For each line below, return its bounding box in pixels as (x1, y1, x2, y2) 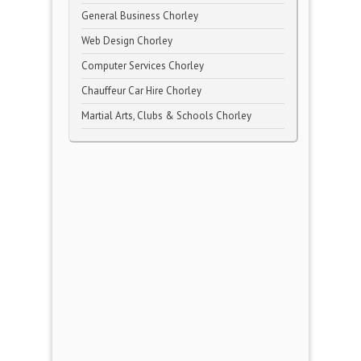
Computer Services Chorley (81, 59, 204, 73)
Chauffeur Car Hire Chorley (81, 84, 201, 98)
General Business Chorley (81, 9, 198, 23)
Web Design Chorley (81, 34, 172, 48)
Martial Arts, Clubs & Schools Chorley (81, 109, 251, 122)
